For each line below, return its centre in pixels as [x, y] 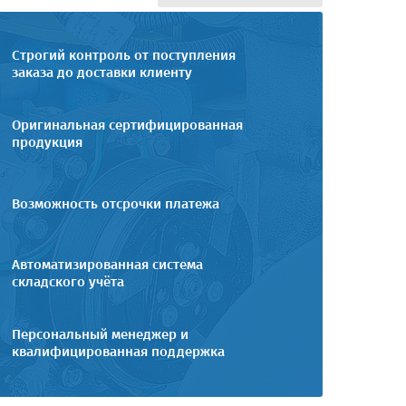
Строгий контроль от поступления [124, 55]
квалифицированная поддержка [118, 351]
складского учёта [68, 281]
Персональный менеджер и [100, 334]
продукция [47, 142]
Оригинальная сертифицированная [127, 125]
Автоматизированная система [107, 264]
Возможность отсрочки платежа [116, 203]
